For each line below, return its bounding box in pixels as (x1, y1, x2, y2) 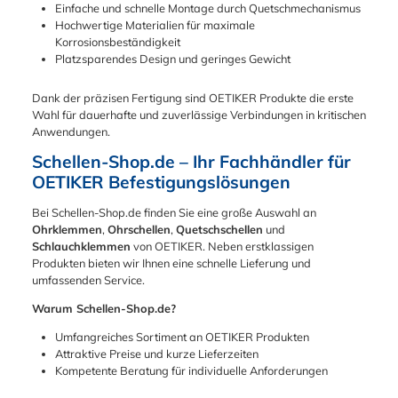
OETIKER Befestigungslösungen (32, 171, 291, 194)
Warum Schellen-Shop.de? (32, 300, 176, 315)
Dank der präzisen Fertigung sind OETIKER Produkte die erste (32, 91, 354, 106)
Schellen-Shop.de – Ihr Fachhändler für (32, 151, 351, 173)
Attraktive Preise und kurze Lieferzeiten (54, 346, 259, 361)
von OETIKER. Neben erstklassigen (131, 238, 314, 253)
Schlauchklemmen (32, 238, 131, 253)
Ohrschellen (107, 221, 171, 236)
